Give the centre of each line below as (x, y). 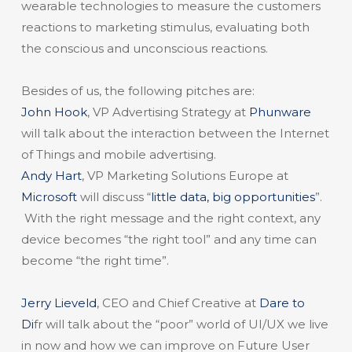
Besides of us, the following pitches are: (137, 91)
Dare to (282, 303)
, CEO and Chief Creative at (178, 303)
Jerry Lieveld (59, 303)
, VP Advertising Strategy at (168, 112)
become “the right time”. (95, 260)
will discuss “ (114, 197)
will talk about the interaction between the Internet (175, 133)
